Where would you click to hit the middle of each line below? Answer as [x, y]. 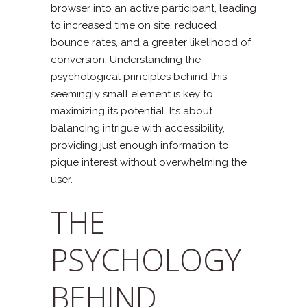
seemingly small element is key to [132, 94]
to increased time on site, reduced [134, 25]
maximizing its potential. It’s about [132, 111]
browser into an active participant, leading [153, 8]
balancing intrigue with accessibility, [138, 128]
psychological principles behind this [139, 76]
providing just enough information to [140, 145]
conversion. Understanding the [126, 59]
